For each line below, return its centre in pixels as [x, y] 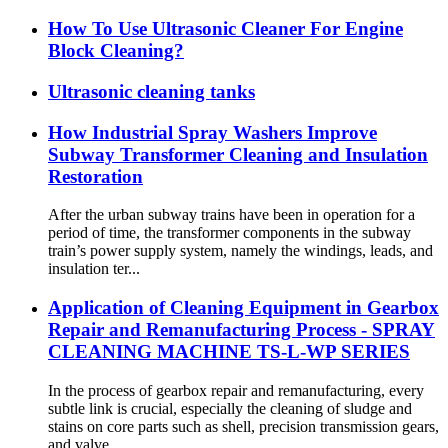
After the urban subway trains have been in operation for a [231, 215]
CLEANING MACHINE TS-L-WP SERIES [229, 352]
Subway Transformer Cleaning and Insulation [238, 154]
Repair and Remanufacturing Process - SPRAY [241, 330]
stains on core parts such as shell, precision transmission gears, [243, 426]
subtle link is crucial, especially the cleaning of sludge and [230, 408]
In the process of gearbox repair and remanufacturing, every [236, 390]
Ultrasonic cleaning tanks [151, 91]
